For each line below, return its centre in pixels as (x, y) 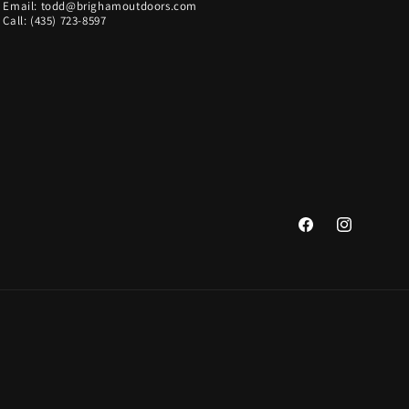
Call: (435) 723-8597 (55, 20)
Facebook (325, 234)
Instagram (365, 234)
